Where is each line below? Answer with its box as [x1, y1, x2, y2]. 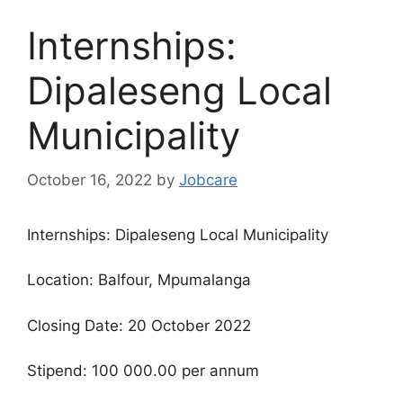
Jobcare [179, 170, 237, 189]
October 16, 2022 [27, 170, 152, 189]
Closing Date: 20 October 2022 [27, 316, 251, 335]
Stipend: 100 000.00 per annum [27, 362, 259, 381]
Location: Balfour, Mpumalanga [27, 271, 251, 290]
